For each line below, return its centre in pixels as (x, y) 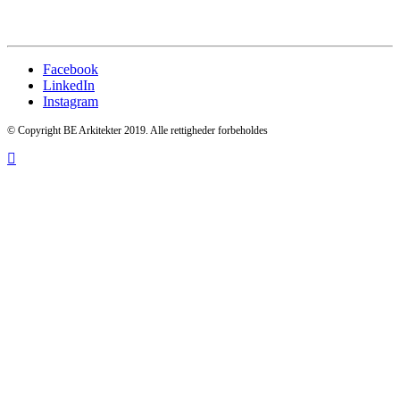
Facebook (71, 70)
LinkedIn (69, 86)
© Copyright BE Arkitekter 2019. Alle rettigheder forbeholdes (137, 131)
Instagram (71, 102)
